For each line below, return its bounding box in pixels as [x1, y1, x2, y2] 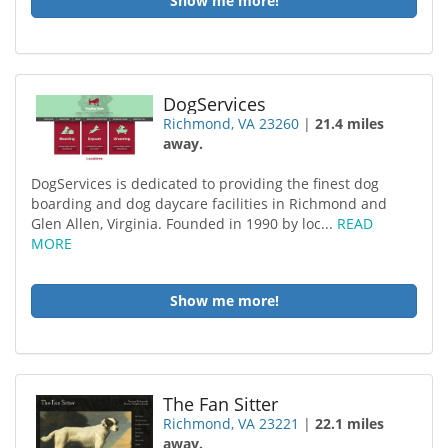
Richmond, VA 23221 [163, 414, 300, 433]
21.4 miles [315, 114, 385, 133]
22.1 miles [315, 414, 385, 433]
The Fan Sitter [163, 392, 279, 416]
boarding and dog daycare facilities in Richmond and [31, 194, 387, 213]
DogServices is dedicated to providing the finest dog [31, 174, 379, 193]
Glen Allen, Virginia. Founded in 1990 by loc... [31, 214, 337, 233]
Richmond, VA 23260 [163, 114, 300, 133]
